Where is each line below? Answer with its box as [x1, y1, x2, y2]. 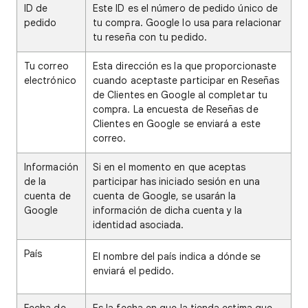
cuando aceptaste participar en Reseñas [93, 74, 280, 87]
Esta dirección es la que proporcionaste [93, 60, 277, 73]
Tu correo [24, 60, 69, 73]
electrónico [24, 74, 76, 87]
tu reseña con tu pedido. [93, 31, 207, 44]
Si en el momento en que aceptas [93, 161, 246, 174]
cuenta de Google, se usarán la [93, 190, 236, 203]
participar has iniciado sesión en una [93, 175, 260, 188]
